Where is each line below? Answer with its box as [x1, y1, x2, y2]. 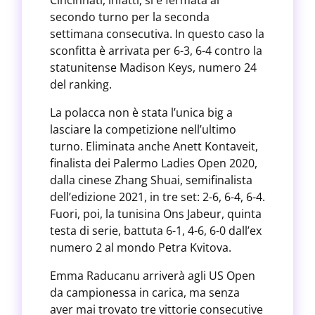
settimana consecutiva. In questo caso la [49, 26, 264, 41]
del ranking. [49, 77, 112, 92]
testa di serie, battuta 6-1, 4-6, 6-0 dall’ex [49, 223, 262, 238]
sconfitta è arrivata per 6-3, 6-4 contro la [49, 43, 262, 58]
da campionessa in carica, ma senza [49, 285, 240, 300]
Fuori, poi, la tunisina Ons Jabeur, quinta [49, 206, 262, 221]
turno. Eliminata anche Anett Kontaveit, [49, 139, 258, 154]
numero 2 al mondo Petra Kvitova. [49, 240, 231, 255]
